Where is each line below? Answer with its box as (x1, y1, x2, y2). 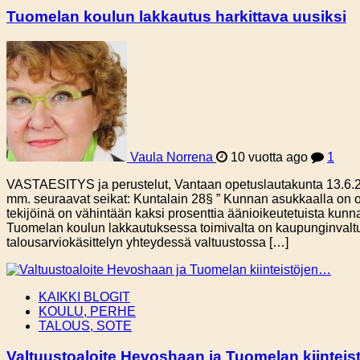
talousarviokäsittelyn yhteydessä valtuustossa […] (6, 235, 288, 249)
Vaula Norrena (130, 149, 213, 164)
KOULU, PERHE (39, 304, 136, 318)
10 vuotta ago (227, 149, 311, 164)
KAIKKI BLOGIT (39, 289, 130, 304)
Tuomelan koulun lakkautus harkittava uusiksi (6, 7, 346, 25)
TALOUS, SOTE (39, 318, 132, 333)
